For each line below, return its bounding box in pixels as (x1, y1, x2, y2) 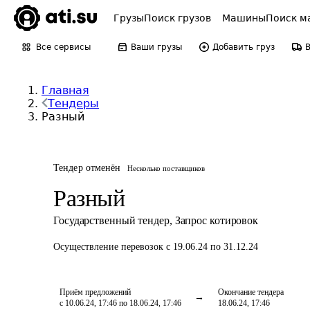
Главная (42, 84, 89, 97)
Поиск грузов (144, 12, 211, 24)
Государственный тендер (53, 215, 170, 226)
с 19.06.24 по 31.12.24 (166, 241, 258, 252)
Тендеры (48, 97, 99, 110)
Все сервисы (36, 42, 91, 52)
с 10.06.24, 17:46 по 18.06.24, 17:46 (60, 298, 181, 308)
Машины (222, 12, 266, 24)
